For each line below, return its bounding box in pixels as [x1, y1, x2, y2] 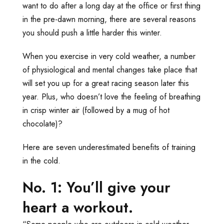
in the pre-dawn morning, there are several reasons [22, 13, 196, 25]
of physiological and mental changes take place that [22, 63, 197, 75]
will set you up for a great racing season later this [22, 77, 189, 89]
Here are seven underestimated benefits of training [22, 141, 195, 153]
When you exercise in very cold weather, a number [22, 50, 195, 62]
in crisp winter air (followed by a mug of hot [22, 104, 169, 116]
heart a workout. [22, 196, 133, 218]
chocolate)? [22, 117, 62, 129]
